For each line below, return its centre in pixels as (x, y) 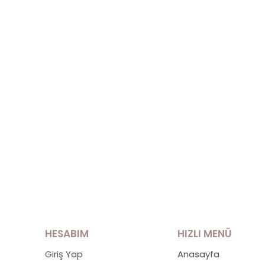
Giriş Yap (64, 254)
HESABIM (67, 234)
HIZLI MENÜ (204, 234)
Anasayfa (198, 254)
